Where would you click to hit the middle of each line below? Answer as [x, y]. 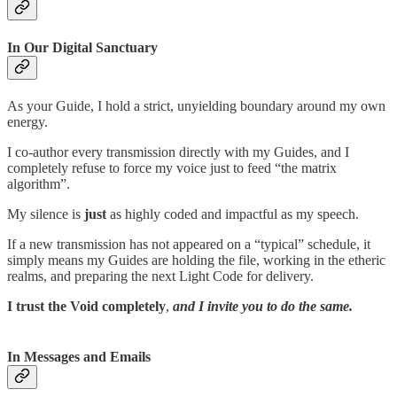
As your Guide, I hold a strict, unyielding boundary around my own [196, 105]
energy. [27, 121]
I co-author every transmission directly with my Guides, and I [178, 152]
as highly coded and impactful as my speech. [233, 214]
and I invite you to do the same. [263, 306]
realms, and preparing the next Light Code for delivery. [160, 276]
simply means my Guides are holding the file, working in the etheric [196, 260]
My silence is [46, 214]
